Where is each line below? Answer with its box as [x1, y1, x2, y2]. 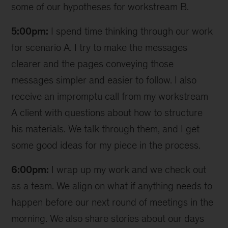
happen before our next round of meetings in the [11, 196, 214, 208]
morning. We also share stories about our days [11, 213, 205, 224]
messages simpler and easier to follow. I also [11, 74, 197, 85]
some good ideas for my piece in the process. [11, 139, 201, 151]
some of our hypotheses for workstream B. [11, 1, 189, 12]
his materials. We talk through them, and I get [11, 123, 200, 134]
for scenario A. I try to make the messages [11, 42, 188, 53]
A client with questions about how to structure [11, 107, 203, 118]
